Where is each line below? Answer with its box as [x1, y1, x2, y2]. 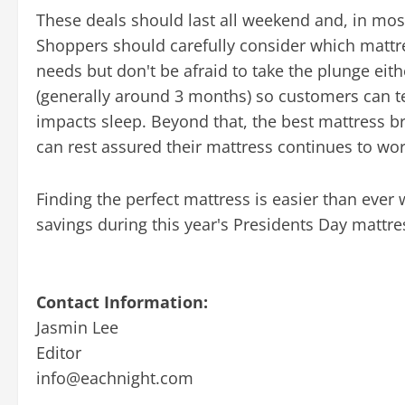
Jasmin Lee [36, 316, 118, 338]
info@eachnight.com [36, 366, 193, 389]
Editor [36, 341, 81, 363]
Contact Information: [36, 290, 208, 313]
